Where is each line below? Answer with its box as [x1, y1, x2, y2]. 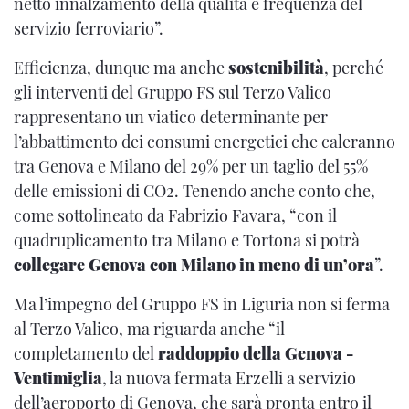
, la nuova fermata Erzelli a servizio [102, 366, 356, 389]
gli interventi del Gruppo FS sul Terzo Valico [14, 80, 331, 103]
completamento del [14, 341, 158, 364]
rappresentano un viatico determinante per [14, 105, 328, 128]
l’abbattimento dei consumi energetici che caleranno [14, 130, 395, 152]
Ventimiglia [14, 366, 102, 389]
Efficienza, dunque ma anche [14, 56, 228, 79]
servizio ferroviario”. [14, 16, 163, 39]
